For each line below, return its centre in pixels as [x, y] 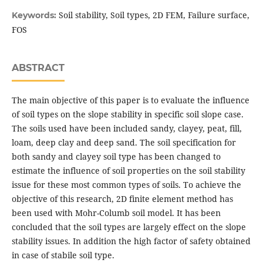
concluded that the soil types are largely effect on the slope [129, 227]
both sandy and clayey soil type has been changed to [116, 157]
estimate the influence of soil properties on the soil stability [128, 171]
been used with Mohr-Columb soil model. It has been [116, 213]
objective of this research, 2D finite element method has [122, 199]
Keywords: [35, 16]
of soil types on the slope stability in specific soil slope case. [127, 114]
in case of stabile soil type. [63, 255]
